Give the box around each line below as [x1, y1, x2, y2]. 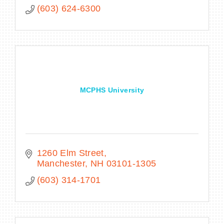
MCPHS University [79, 85, 144, 94]
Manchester [36, 158, 85, 168]
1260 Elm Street [36, 147, 104, 158]
